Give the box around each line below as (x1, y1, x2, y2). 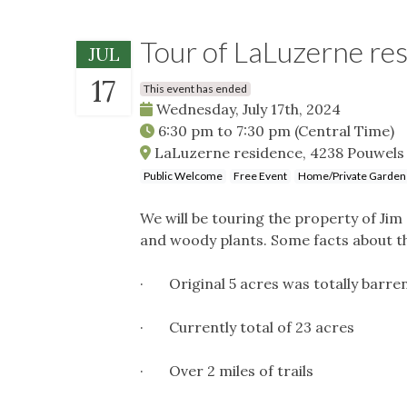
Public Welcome (144, 168, 223, 183)
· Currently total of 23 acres (140, 317, 354, 336)
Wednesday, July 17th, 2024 (153, 99, 341, 118)
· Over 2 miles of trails (140, 361, 313, 380)
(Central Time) (294, 121, 394, 140)
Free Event (233, 168, 287, 183)
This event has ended (144, 81, 247, 95)
